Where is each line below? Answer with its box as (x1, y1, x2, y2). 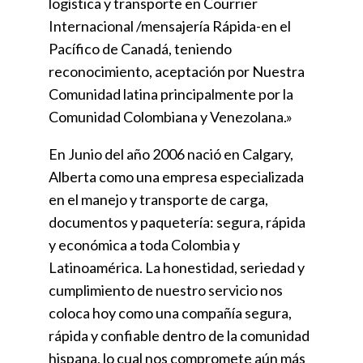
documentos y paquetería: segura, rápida (49, 213, 305, 232)
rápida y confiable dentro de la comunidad (49, 327, 310, 345)
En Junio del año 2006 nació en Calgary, (49, 145, 293, 164)
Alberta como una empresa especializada (49, 168, 304, 186)
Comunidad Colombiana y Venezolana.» (49, 108, 293, 126)
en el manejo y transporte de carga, (49, 190, 268, 209)
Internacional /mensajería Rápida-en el (49, 17, 291, 36)
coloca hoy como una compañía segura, (49, 304, 292, 322)
